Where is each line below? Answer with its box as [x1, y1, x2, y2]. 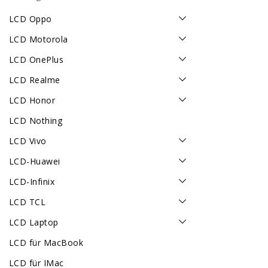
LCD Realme [9, 74, 60, 86]
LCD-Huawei [9, 156, 60, 167]
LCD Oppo [9, 13, 52, 25]
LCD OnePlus [9, 54, 64, 66]
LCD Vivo [9, 135, 47, 147]
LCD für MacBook [9, 237, 84, 249]
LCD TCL [9, 196, 46, 208]
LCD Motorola [9, 33, 68, 45]
